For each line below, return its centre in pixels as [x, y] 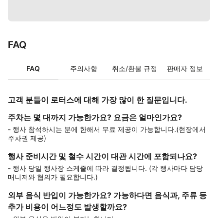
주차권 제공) [27, 138]
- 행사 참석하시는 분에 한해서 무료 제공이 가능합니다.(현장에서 [107, 129]
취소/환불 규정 [134, 68]
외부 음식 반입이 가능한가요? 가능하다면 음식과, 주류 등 [107, 195]
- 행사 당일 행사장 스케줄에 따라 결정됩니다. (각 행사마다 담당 [105, 168]
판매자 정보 [185, 68]
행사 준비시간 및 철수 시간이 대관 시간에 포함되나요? [102, 156]
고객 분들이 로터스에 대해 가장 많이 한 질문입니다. [98, 100]
